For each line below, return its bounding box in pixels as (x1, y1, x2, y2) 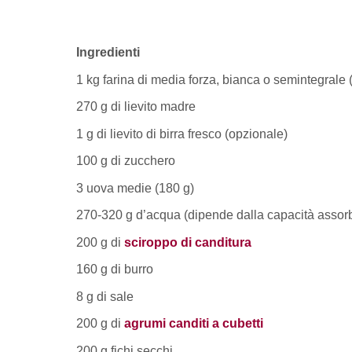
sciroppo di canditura (124, 235, 251, 249)
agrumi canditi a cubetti (124, 317, 263, 331)
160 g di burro (76, 262, 153, 277)
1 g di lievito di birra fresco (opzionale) (76, 126, 288, 141)
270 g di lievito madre (76, 100, 196, 114)
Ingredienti (76, 46, 140, 60)
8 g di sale (76, 289, 134, 303)
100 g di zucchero (76, 154, 175, 168)
